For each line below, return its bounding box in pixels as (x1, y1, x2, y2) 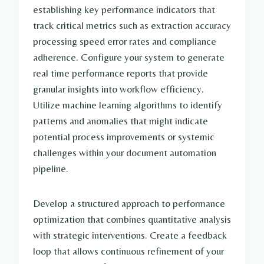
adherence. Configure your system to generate (33, 51, 225, 64)
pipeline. (33, 163, 68, 175)
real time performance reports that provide (33, 67, 208, 80)
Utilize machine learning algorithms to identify (33, 99, 222, 111)
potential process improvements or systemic (33, 131, 214, 143)
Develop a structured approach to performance (33, 197, 225, 210)
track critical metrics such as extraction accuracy (33, 19, 231, 32)
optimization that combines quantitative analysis (33, 213, 231, 226)
